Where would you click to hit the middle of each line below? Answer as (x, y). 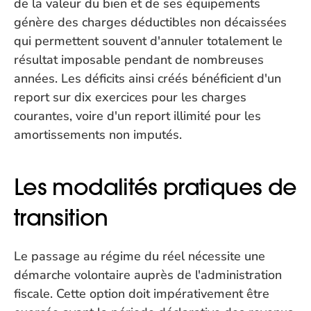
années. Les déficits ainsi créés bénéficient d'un (148, 78)
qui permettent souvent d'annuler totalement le (148, 41)
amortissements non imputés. (98, 135)
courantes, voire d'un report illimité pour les (137, 116)
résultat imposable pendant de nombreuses (139, 60)
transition (61, 218)
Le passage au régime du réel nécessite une (140, 256)
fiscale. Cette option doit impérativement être (142, 294)
